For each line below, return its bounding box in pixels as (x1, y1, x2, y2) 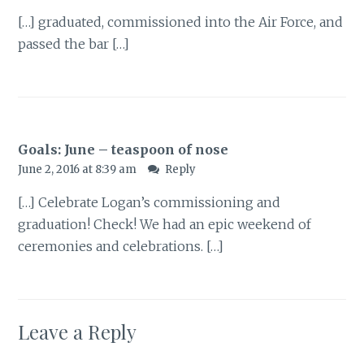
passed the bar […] (18, 35, 130, 52)
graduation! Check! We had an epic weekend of (18, 216, 312, 233)
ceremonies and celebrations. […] (18, 238, 224, 255)
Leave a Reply (18, 318, 137, 345)
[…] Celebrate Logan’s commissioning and (18, 194, 281, 211)
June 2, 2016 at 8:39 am (18, 162, 140, 177)
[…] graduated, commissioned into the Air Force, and (18, 13, 344, 30)
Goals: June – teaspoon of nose (18, 141, 229, 158)
